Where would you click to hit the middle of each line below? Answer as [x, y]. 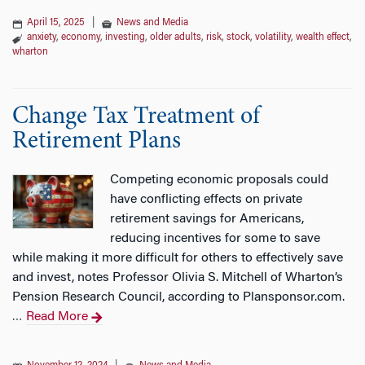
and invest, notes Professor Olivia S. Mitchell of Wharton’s [178, 278]
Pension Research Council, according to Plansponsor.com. [178, 297]
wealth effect [323, 37]
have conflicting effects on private [206, 200]
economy [81, 37]
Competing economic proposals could [219, 180]
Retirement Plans [97, 142]
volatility [273, 37]
